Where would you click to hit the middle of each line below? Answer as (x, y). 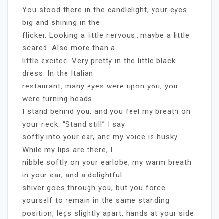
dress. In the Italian (58, 73)
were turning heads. (58, 99)
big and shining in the (61, 22)
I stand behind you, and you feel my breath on (107, 111)
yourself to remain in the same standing (96, 200)
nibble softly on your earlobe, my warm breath (107, 162)
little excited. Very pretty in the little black (99, 60)
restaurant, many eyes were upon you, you (100, 86)
